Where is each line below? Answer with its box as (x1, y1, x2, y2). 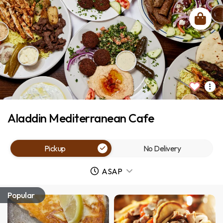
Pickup (44, 143, 66, 153)
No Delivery (143, 143, 181, 153)
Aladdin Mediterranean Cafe (7, 111, 154, 125)
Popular (7, 190, 35, 200)
